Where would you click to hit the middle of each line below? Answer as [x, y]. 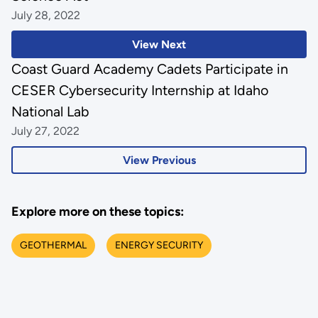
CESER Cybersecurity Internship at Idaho [139, 90]
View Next [159, 45]
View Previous [159, 160]
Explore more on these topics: [97, 212]
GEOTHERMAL [53, 245]
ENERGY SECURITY [159, 245]
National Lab [50, 111]
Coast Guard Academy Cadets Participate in [149, 68]
